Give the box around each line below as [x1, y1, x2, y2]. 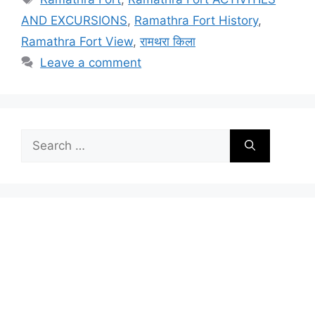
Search [20, 129, 60, 144]
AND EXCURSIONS [21, 13, 127, 27]
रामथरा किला [140, 34, 195, 49]
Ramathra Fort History [134, 13, 258, 27]
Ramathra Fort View [21, 34, 133, 49]
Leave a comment [40, 55, 142, 70]
